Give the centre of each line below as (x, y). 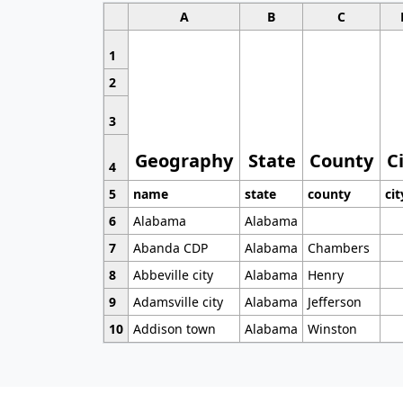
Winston (332, 329)
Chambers (338, 248)
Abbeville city (173, 275)
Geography (184, 161)
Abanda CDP (170, 248)
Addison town (174, 329)
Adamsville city (178, 302)
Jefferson (334, 302)
